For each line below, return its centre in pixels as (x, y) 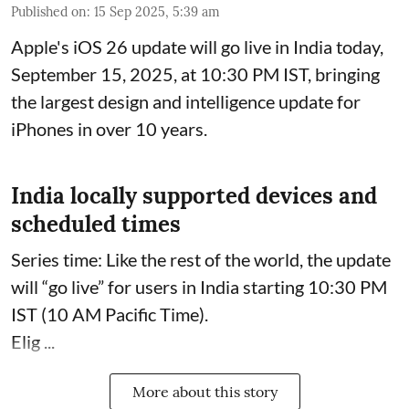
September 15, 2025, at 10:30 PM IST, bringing (195, 74)
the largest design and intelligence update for (186, 102)
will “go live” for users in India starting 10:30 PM (199, 287)
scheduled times (96, 225)
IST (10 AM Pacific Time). (110, 315)
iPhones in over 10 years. (109, 129)
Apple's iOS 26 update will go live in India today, (197, 47)
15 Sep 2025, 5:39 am (157, 12)
